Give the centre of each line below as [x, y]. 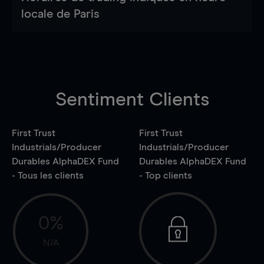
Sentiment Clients [132, 100]
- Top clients [165, 175]
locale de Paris [60, 14]
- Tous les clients [48, 175]
